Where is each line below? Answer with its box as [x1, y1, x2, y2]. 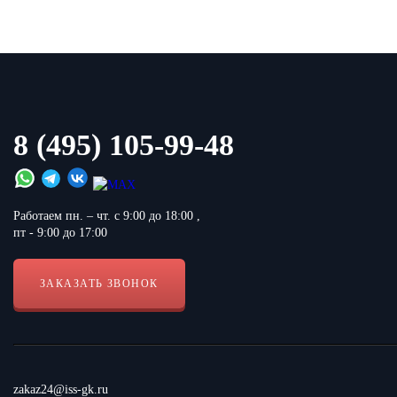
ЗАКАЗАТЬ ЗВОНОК [40, 277, 159, 291]
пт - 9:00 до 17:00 [13, 226, 107, 240]
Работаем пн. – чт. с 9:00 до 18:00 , [13, 209, 200, 223]
